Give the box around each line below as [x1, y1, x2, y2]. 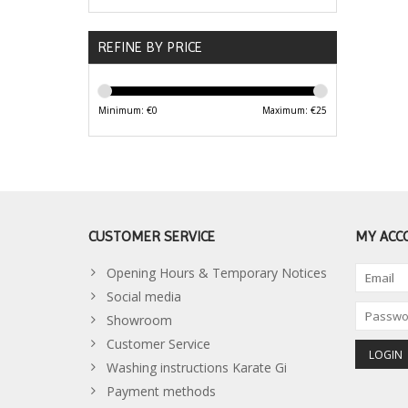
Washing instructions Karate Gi [107, 359, 287, 377]
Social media [107, 288, 181, 306]
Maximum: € [261, 104, 316, 117]
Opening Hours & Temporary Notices [107, 264, 327, 282]
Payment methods [107, 382, 216, 401]
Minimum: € [98, 104, 152, 117]
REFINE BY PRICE [97, 38, 202, 56]
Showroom [107, 311, 172, 330]
